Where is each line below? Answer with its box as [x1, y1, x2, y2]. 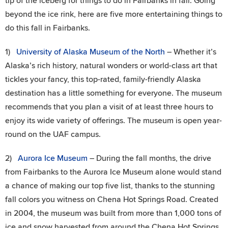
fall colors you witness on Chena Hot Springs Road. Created [5, 194, 218, 205]
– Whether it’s [165, 47, 216, 58]
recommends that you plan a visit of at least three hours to [5, 102, 213, 112]
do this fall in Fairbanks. [5, 23, 90, 34]
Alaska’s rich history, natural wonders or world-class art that [5, 61, 217, 71]
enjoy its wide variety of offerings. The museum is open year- [5, 116, 222, 126]
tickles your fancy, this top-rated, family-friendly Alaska [5, 74, 201, 85]
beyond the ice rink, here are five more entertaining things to [5, 9, 222, 20]
